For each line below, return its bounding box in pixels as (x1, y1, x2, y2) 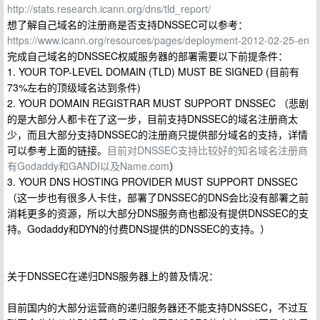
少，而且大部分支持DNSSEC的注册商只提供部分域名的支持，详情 (7, 127, 308, 141)
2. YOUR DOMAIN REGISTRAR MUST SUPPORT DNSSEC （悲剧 (7, 96, 309, 110)
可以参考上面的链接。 (7, 143, 107, 157)
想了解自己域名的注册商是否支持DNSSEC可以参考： (7, 17, 248, 31)
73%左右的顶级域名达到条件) (7, 80, 141, 94)
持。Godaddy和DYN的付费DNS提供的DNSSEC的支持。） (7, 221, 270, 236)
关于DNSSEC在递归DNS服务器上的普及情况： (7, 269, 219, 283)
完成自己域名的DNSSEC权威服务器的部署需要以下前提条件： (7, 49, 288, 63)
